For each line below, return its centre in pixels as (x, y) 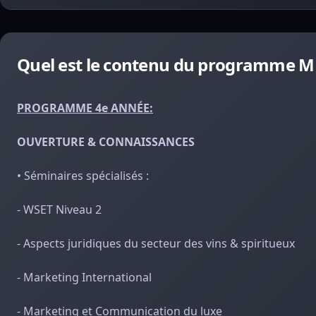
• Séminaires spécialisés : (83, 176)
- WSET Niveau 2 (59, 209)
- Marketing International (84, 277)
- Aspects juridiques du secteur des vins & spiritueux (156, 243)
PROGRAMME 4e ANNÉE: (85, 108)
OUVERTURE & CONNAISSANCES (106, 142)
